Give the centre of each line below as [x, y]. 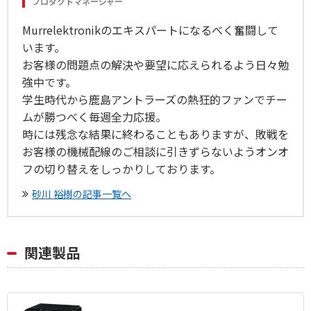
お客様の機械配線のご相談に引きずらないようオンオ [155, 151]
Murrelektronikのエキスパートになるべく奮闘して [150, 30]
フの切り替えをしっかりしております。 [121, 168]
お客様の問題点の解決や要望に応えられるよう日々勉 [155, 64]
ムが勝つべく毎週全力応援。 [94, 116]
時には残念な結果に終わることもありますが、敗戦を [155, 134]
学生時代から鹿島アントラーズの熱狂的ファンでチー [155, 99]
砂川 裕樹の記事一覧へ [82, 193]
